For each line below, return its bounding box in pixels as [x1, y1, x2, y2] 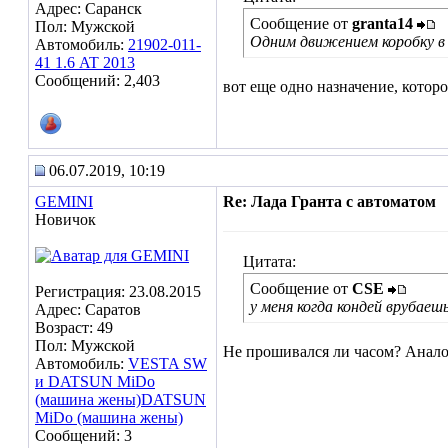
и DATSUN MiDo [35, 373, 155, 390]
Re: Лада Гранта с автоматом [223, 193, 436, 210]
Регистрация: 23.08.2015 [35, 283, 201, 300]
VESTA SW [128, 355, 207, 372]
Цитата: [243, 253, 296, 270]
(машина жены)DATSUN [35, 391, 206, 408]
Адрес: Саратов [35, 301, 141, 318]
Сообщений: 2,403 [35, 72, 160, 89]
